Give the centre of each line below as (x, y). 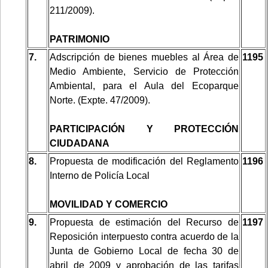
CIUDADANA (80, 143)
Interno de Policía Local (100, 175)
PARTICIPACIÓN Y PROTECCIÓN (144, 129)
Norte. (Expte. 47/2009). (100, 100)
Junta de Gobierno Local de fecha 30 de (144, 251)
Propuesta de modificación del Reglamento (144, 161)
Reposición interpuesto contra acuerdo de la (144, 236)
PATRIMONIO (80, 39)
